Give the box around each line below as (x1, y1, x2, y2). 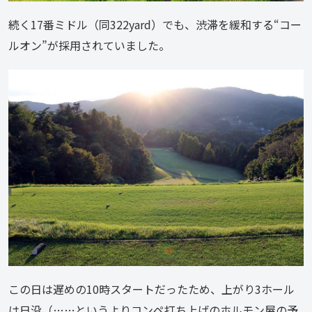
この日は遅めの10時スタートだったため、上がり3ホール (8, 281, 295, 298)
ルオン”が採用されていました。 (8, 36, 170, 54)
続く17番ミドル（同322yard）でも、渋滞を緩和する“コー (8, 15, 302, 33)
